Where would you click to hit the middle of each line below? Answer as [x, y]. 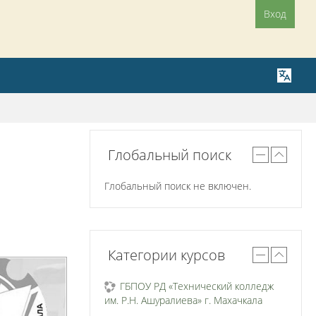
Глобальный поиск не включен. [178, 186]
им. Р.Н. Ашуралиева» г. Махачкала [184, 300]
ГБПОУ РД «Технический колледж [197, 286]
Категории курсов [167, 255]
